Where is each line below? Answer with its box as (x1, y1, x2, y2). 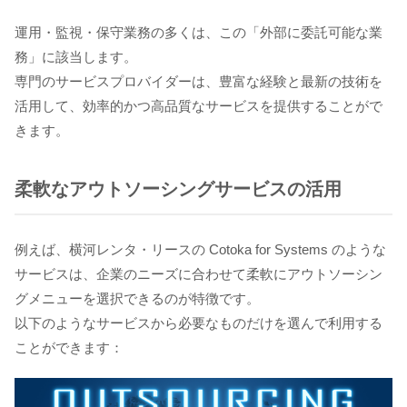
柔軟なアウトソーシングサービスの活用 (15, 178, 342, 199)
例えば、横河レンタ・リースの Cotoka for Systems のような (15, 241, 386, 257)
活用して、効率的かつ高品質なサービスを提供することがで (15, 97, 382, 114)
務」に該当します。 (15, 48, 137, 65)
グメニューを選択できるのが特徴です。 (15, 290, 260, 306)
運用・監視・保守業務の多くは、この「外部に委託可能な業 (15, 24, 382, 40)
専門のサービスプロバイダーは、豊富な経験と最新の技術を (15, 73, 382, 89)
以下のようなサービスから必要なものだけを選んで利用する (15, 314, 382, 331)
